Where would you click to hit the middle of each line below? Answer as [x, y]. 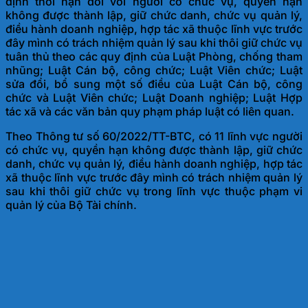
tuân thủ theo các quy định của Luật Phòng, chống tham [154, 57]
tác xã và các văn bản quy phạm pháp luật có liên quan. [150, 112]
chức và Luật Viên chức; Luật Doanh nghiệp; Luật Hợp [154, 98]
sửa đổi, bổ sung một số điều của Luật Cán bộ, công [154, 84]
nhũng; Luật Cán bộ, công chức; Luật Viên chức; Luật [154, 70]
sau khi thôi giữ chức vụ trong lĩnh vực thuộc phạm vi [154, 191]
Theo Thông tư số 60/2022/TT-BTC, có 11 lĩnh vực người [154, 136]
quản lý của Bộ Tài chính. [71, 205]
